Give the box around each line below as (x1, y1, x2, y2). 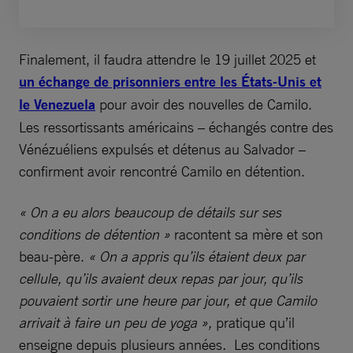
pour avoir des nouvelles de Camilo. (95, 95, 312, 113)
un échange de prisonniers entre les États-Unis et (19, 72, 321, 91)
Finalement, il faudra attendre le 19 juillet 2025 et (19, 50, 316, 68)
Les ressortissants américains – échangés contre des (19, 117, 333, 136)
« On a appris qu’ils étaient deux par (88, 247, 305, 265)
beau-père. (19, 247, 88, 265)
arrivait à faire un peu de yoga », (19, 313, 216, 331)
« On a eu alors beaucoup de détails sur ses (19, 203, 281, 221)
